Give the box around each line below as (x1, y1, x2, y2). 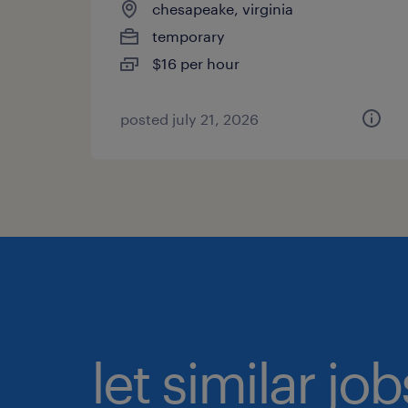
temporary (152, 27, 225, 45)
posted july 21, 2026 (120, 110, 259, 127)
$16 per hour (152, 55, 240, 72)
